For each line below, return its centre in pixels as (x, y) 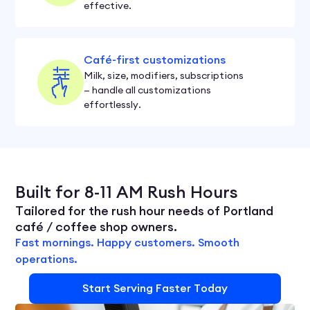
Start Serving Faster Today (155, 288)
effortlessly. (113, 104)
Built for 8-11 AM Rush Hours (127, 192)
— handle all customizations (148, 90)
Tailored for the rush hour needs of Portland (145, 211)
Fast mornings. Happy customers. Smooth (128, 243)
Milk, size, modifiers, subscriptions (164, 75)
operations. (47, 259)
